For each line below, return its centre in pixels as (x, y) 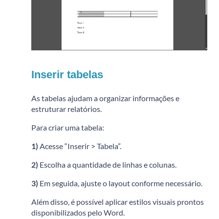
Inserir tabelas (67, 75)
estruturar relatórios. (66, 109)
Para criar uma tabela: (68, 128)
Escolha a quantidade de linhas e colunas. (107, 165)
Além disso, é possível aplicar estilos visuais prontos (118, 202)
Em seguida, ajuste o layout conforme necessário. (120, 183)
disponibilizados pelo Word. (78, 213)
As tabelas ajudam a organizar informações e (105, 98)
